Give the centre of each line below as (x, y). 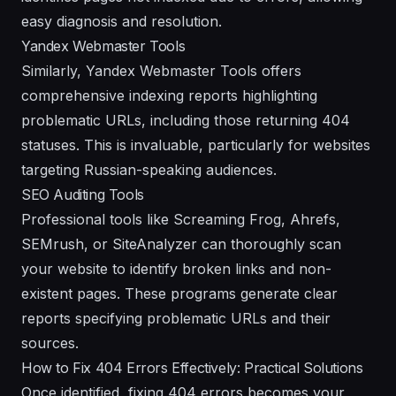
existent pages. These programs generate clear (179, 293)
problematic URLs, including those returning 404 (186, 120)
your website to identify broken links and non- (176, 268)
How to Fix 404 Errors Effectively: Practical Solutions (192, 367)
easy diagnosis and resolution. (122, 21)
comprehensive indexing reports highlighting (169, 95)
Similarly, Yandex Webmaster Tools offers (161, 70)
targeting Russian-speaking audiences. (149, 169)
